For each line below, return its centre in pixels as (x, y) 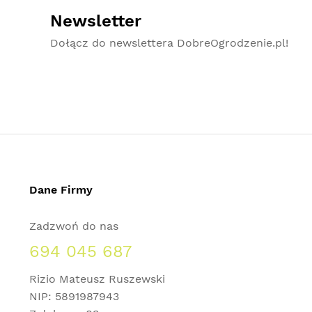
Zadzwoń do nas (74, 226)
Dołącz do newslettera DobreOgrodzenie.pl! (169, 43)
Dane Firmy (61, 190)
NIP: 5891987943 (74, 296)
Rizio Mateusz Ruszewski (97, 279)
